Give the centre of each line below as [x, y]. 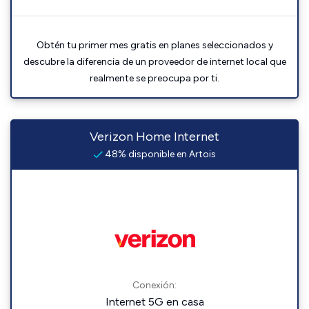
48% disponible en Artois [159, 154]
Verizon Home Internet [154, 137]
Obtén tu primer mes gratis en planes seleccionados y [154, 45]
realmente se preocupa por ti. [154, 78]
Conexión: [154, 285]
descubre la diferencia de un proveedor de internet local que [154, 62]
